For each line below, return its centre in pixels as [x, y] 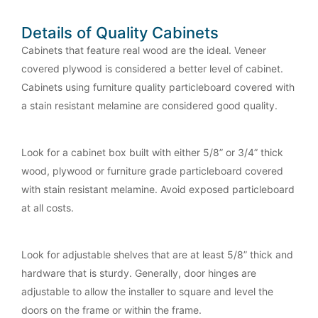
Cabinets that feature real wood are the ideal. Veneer [144, 50]
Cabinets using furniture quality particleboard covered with [158, 87]
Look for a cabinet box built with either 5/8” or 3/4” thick [152, 153]
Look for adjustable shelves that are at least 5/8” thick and [157, 255]
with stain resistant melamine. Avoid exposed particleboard [158, 190]
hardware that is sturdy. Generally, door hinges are [139, 273]
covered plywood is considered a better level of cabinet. [152, 69]
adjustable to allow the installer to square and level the [147, 292]
